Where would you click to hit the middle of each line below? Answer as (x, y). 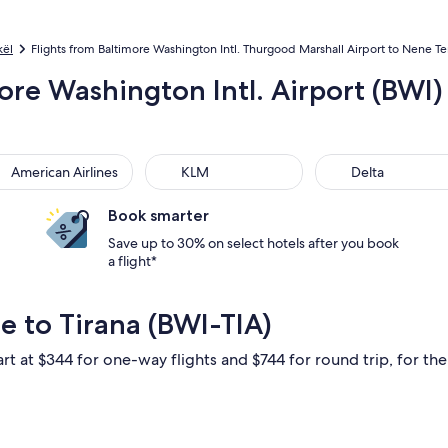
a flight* (132, 261)
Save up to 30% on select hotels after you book (253, 243)
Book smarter (158, 215)
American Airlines (65, 172)
